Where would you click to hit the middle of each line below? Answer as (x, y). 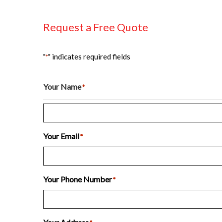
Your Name (62, 86)
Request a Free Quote (96, 27)
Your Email (61, 136)
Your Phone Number (78, 179)
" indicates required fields (89, 56)
